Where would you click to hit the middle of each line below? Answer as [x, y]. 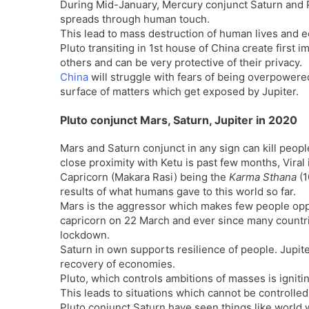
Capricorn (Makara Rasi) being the [144, 177]
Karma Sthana [263, 177]
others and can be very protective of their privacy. [181, 62]
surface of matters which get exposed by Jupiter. [179, 91]
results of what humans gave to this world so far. [178, 191]
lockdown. [85, 235]
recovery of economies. [118, 264]
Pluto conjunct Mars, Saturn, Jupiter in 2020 [179, 120]
